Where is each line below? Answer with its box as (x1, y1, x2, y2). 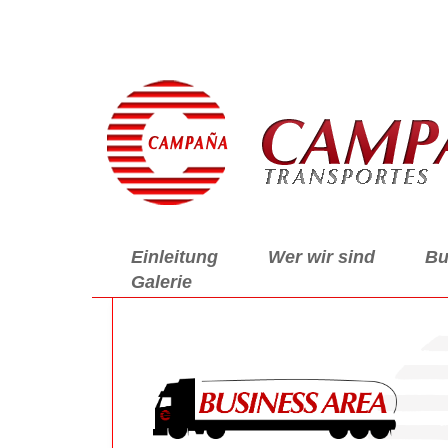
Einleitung (131, 247, 219, 267)
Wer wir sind (268, 247, 376, 267)
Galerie (131, 272, 193, 292)
